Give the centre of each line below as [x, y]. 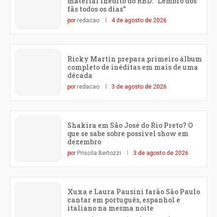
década [80, 75]
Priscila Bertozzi [99, 153]
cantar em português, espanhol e [124, 200]
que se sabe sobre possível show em [128, 133]
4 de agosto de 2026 [139, 20]
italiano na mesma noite [110, 208]
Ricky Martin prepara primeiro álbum [135, 59]
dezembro [84, 141]
